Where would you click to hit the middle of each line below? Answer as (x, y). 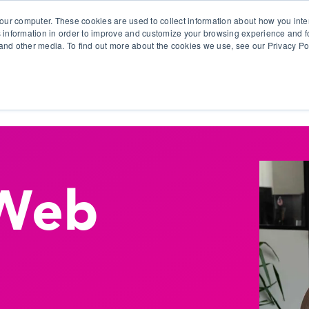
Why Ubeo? (258, 73)
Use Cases (172, 73)
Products (93, 73)
